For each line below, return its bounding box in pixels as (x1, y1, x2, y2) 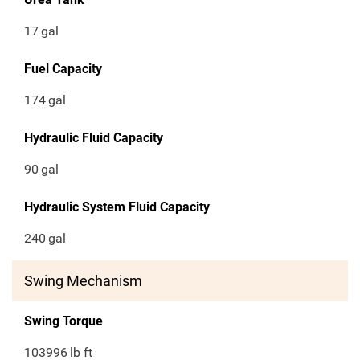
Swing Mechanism (24, 272, 142, 290)
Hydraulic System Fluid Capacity (24, 199, 210, 215)
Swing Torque (24, 313, 103, 329)
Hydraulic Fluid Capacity (24, 130, 163, 146)
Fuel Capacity (24, 61, 102, 77)
